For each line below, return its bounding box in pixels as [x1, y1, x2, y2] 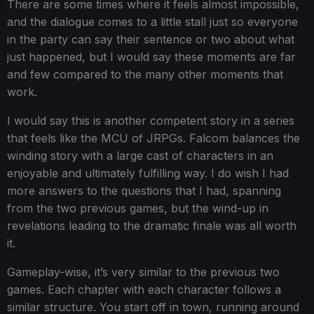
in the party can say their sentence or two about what [7, 32, 294, 47]
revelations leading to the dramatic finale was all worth [7, 219, 296, 233]
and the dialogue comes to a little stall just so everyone [7, 15, 298, 29]
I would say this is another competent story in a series [7, 114, 294, 128]
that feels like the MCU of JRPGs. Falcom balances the [7, 131, 300, 146]
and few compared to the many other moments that [7, 67, 283, 82]
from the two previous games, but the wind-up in [7, 201, 268, 216]
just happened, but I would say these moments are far [7, 50, 296, 64]
